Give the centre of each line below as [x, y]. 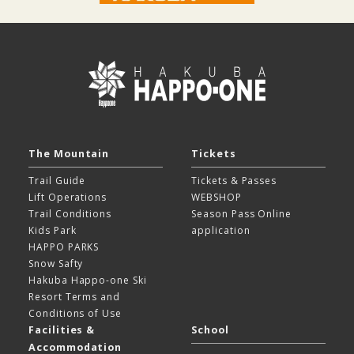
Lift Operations [68, 198]
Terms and [93, 297]
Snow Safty [56, 264]
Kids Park [52, 231]
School [210, 330]
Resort [47, 297]
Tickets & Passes [234, 181]
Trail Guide [57, 181]
